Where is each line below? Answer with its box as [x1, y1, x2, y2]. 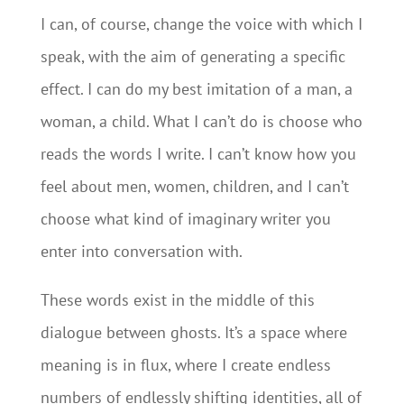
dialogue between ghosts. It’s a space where [40, 322, 347, 343]
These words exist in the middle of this [40, 289, 315, 310]
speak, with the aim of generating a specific [40, 46, 345, 67]
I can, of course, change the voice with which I [40, 14, 363, 34]
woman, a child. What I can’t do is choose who [40, 111, 363, 132]
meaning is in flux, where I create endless [40, 354, 331, 375]
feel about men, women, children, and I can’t [40, 176, 349, 197]
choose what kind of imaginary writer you [40, 208, 331, 229]
